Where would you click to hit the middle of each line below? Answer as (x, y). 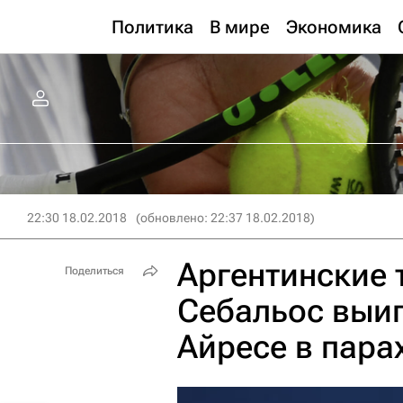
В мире (240, 27)
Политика (152, 27)
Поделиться (94, 271)
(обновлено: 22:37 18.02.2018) (225, 218)
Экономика (334, 27)
